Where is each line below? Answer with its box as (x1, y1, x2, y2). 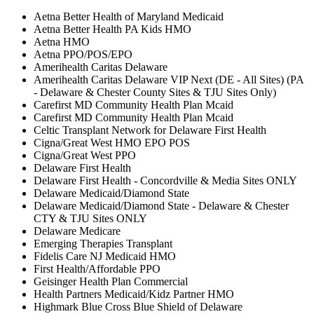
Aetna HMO (34, 36, 90, 48)
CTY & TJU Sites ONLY (34, 212, 147, 225)
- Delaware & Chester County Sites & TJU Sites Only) (34, 86, 276, 99)
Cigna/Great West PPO (34, 149, 136, 162)
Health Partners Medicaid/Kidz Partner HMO (34, 288, 234, 301)
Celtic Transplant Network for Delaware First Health (34, 124, 266, 137)
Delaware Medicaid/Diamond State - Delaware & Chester (34, 200, 289, 212)
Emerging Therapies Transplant (34, 238, 172, 250)
